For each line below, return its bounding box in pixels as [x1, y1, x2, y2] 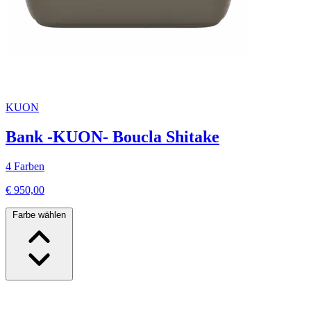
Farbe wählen [12, 210, 66, 221]
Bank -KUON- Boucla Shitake [6, 128, 219, 146]
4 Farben [6, 160, 44, 173]
